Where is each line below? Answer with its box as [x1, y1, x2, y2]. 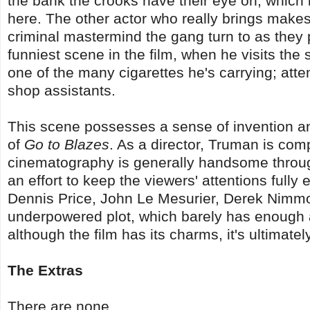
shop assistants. [8, 82, 116, 98]
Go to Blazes [24, 136, 109, 152]
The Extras [8, 262, 83, 278]
